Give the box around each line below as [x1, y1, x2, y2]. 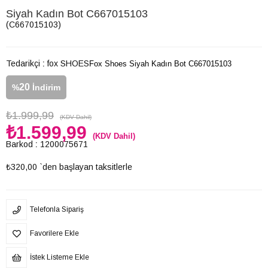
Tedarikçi [6, 59, 40, 68]
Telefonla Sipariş [30, 205, 84, 214]
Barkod [6, 139, 33, 149]
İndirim [30, 83, 60, 92]
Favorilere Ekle [30, 229, 79, 237]
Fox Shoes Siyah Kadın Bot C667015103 [89, 59, 232, 68]
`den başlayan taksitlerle [39, 162, 132, 172]
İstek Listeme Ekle [30, 253, 89, 261]
